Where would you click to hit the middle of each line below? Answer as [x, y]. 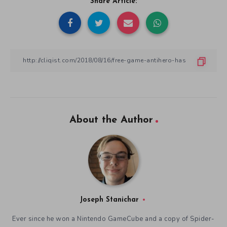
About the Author [111, 120]
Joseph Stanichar [109, 200]
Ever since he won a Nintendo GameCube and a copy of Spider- [113, 219]
